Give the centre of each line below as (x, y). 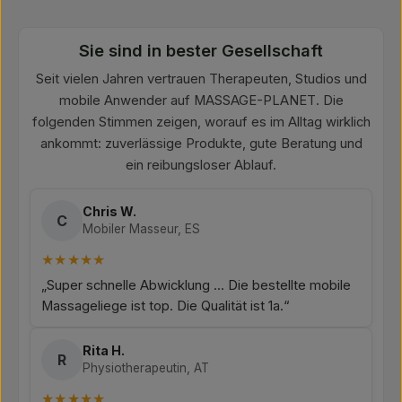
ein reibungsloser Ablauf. (201, 165)
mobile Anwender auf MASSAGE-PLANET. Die (201, 100)
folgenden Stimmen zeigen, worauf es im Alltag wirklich (201, 122)
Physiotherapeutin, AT (146, 368)
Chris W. (109, 211)
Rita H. (104, 350)
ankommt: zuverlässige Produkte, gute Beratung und (201, 144)
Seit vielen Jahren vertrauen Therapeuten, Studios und (201, 79)
